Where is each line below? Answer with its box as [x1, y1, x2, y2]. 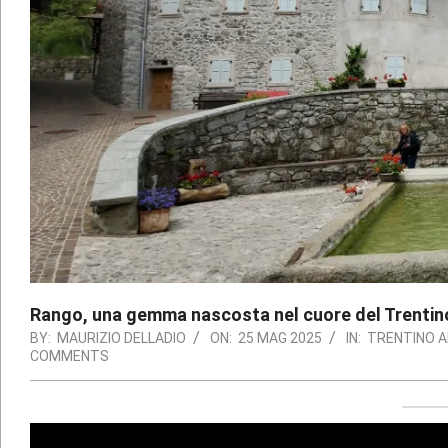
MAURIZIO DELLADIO [57, 330, 186, 347]
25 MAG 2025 [238, 330, 322, 347]
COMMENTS [30, 348, 109, 365]
